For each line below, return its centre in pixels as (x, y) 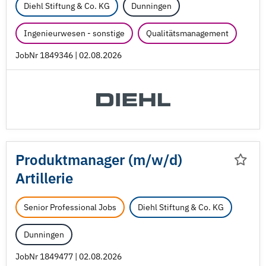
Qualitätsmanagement (187, 33)
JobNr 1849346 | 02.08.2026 (69, 55)
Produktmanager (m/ (83, 160)
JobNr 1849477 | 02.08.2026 (69, 256)
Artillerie (44, 178)
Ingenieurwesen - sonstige (74, 33)
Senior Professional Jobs (70, 207)
